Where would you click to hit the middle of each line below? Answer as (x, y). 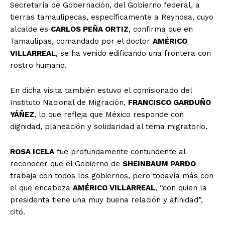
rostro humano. (38, 65)
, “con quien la (181, 188)
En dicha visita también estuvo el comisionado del (101, 90)
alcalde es (30, 29)
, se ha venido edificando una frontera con (133, 53)
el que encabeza (41, 188)
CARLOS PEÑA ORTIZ (90, 29)
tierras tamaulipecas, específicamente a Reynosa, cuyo (112, 17)
